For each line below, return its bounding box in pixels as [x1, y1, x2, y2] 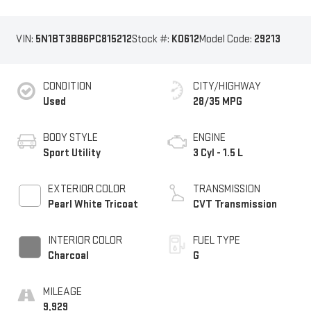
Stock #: [131, 33, 171, 47]
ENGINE [193, 131, 226, 145]
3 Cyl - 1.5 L [193, 146, 243, 160]
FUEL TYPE [193, 234, 240, 248]
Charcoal [47, 249, 89, 263]
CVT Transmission [193, 198, 277, 212]
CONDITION [42, 80, 92, 94]
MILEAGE [42, 285, 82, 299]
